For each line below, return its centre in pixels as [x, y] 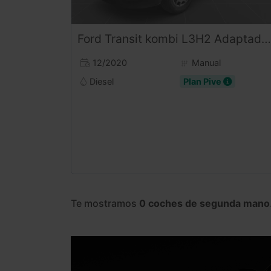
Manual [205, 62]
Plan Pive [203, 81]
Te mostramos [105, 204]
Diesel [100, 81]
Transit [123, 38]
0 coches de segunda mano [204, 204]
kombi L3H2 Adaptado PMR [203, 38]
